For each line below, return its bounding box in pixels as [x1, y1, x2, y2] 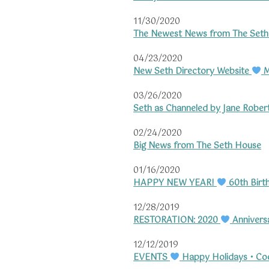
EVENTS [133, 250, 170, 265]
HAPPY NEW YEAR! [133, 176, 217, 191]
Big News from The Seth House [133, 139, 261, 154]
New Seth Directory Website [133, 64, 252, 79]
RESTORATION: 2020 [133, 213, 220, 228]
